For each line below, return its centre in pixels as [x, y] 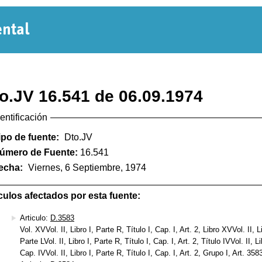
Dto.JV [78, 137]
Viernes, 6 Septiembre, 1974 [87, 168]
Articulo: [35, 218]
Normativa [82, 36]
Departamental [101, 64]
